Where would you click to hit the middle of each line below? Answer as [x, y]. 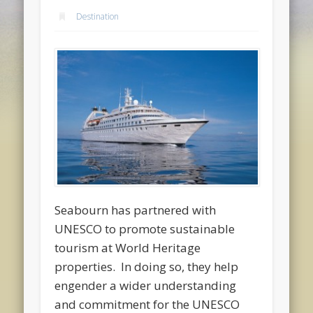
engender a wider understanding [146, 286]
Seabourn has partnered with [136, 210]
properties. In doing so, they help [147, 267]
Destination [98, 16]
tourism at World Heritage [128, 248]
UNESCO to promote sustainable [145, 229]
